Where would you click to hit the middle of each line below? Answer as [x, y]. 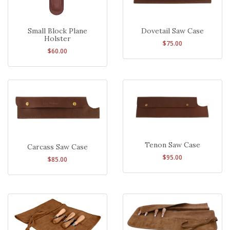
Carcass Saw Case [57, 147]
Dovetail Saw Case [172, 31]
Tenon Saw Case [172, 145]
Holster [57, 38]
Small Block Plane [57, 31]
